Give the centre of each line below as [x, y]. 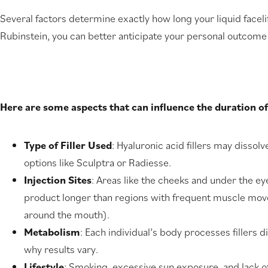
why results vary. [61, 249]
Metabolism [52, 232]
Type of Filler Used [68, 145]
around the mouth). [67, 215]
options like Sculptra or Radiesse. [98, 163]
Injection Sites [58, 180]
